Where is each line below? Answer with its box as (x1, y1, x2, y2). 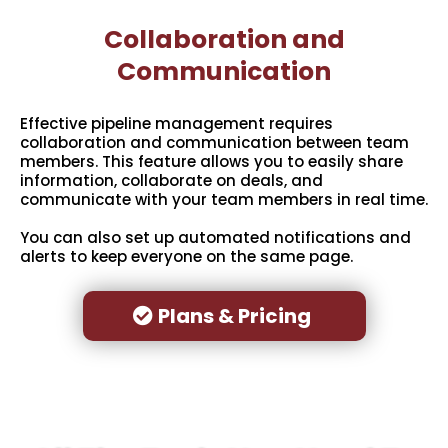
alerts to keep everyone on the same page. (20, 246, 353, 268)
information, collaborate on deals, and (20, 170, 323, 192)
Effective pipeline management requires (20, 113, 333, 135)
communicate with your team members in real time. (20, 189, 428, 211)
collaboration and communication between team (20, 132, 409, 154)
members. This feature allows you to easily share (20, 151, 403, 173)
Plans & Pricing (157, 302, 311, 331)
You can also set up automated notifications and (20, 227, 411, 249)
